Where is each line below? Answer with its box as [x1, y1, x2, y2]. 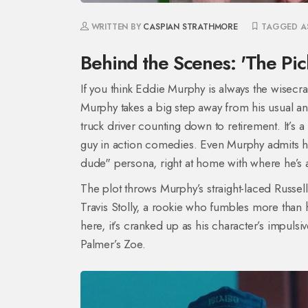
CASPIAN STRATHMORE [143, 20, 238, 33]
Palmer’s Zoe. [80, 235, 146, 252]
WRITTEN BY [88, 20, 144, 33]
